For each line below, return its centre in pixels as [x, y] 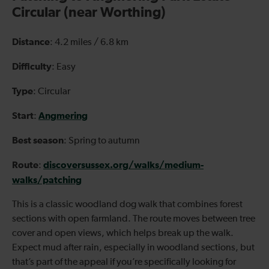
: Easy [64, 67]
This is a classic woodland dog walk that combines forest [127, 204]
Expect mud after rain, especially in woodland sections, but [133, 248]
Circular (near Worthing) [89, 13]
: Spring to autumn [102, 141]
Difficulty [32, 66]
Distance [31, 42]
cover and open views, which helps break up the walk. [123, 233]
